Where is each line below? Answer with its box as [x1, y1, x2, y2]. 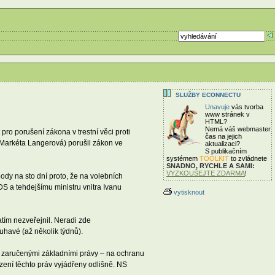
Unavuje [205, 103, 230, 110]
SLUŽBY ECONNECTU [176, 91, 241, 98]
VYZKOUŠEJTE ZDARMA [166, 169, 245, 177]
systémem [166, 155, 199, 162]
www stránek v [205, 110, 250, 118]
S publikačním [205, 147, 247, 155]
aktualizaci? [205, 140, 240, 147]
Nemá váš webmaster [205, 125, 271, 133]
